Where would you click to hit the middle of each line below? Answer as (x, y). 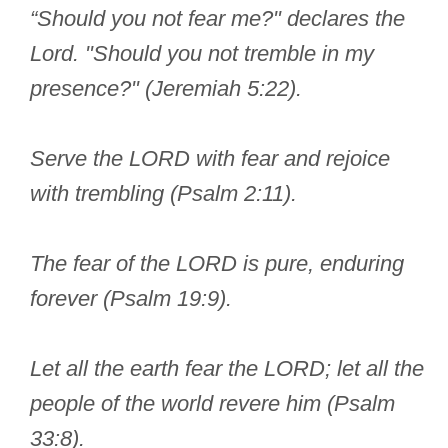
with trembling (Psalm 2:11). (163, 194)
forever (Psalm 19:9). (131, 299)
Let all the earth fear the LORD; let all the (227, 369)
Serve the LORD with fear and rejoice (210, 159)
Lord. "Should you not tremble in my (202, 54)
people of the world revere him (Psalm (212, 404)
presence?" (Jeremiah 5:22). (166, 89)
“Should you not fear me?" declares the (217, 19)
